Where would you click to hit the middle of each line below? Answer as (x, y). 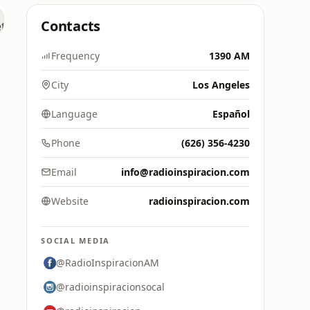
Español (231, 114)
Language (74, 114)
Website (70, 201)
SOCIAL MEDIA (76, 240)
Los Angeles (221, 85)
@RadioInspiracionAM (108, 263)
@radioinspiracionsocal (110, 287)
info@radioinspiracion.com (185, 172)
